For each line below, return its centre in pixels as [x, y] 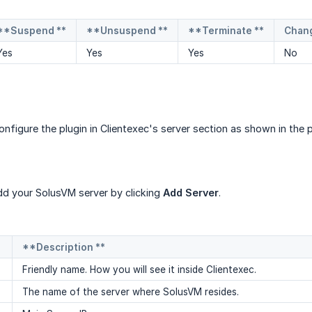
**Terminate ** [226, 31]
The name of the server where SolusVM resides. [131, 292]
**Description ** [64, 248]
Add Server [191, 193]
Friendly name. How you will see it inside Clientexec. [139, 270]
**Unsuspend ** [127, 31]
